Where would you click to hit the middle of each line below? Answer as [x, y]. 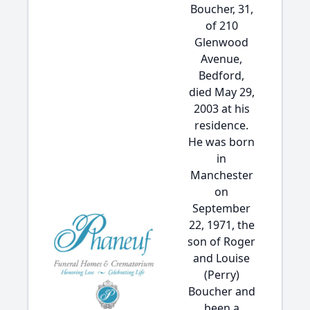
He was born [221, 142]
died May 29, [221, 92]
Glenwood [221, 42]
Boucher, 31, [221, 9]
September [221, 208]
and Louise [221, 258]
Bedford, [221, 75]
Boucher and [221, 291]
